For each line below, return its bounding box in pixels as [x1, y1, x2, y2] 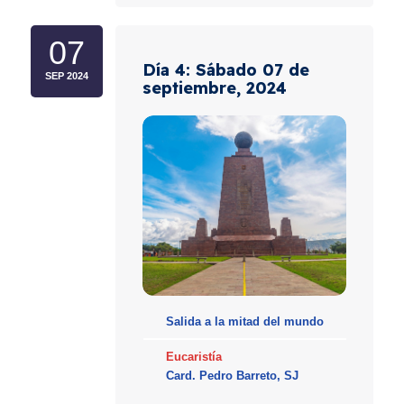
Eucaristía [165, 350, 222, 364]
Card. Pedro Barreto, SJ [165, 369, 298, 383]
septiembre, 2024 [142, 78, 288, 99]
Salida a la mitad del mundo [165, 315, 324, 329]
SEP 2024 [45, 70, 89, 82]
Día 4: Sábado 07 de [142, 60, 310, 81]
